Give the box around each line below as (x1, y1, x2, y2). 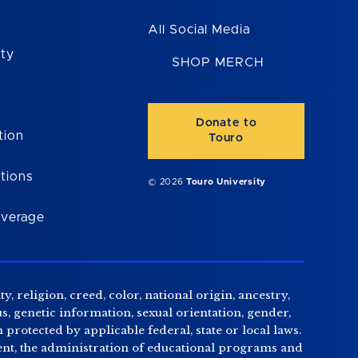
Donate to (195, 117, 257, 129)
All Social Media (148, 23, 250, 37)
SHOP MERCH (172, 55, 264, 69)
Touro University (186, 177, 266, 186)
